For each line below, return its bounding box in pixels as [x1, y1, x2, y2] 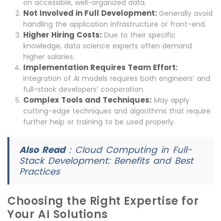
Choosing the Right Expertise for [7, 193, 199, 209]
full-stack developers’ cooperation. [23, 84, 145, 95]
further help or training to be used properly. [23, 117, 175, 127]
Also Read [19, 144, 65, 156]
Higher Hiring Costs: [23, 30, 102, 40]
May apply [151, 95, 189, 106]
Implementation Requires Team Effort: [23, 62, 178, 73]
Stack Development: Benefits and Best [19, 154, 193, 167]
